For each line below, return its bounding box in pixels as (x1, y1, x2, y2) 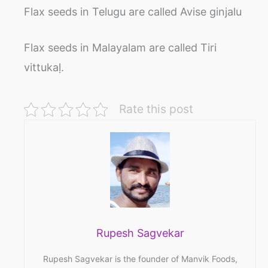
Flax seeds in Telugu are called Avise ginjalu (24, 5, 242, 19)
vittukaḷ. (24, 61, 64, 74)
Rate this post (118, 102, 193, 117)
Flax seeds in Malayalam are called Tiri (24, 41, 217, 54)
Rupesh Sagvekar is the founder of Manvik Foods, (42, 254, 237, 264)
